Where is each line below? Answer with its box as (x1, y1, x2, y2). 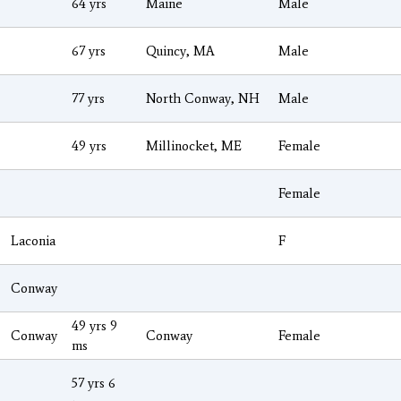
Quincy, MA (146, 42, 215, 59)
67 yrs (72, 42, 106, 59)
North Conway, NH (146, 90, 260, 107)
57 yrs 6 (72, 374, 115, 391)
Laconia (11, 232, 55, 249)
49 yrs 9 (72, 317, 117, 334)
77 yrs (72, 90, 105, 107)
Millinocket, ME (146, 137, 242, 154)
